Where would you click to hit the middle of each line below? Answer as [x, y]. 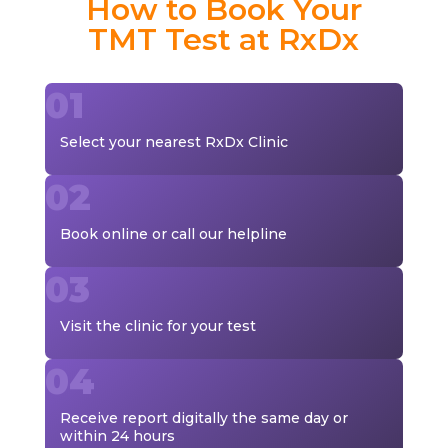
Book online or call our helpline [173, 233]
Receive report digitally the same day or [203, 417]
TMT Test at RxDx [224, 39]
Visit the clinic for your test [157, 325]
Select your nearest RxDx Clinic [173, 141]
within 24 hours [117, 435]
